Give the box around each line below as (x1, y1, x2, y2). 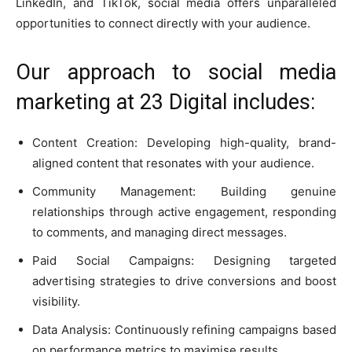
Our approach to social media (16, 59, 336, 85)
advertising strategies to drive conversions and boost (32, 273, 336, 288)
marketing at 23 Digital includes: (16, 89, 315, 115)
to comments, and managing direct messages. (32, 224, 287, 240)
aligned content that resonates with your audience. (32, 155, 314, 170)
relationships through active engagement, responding (32, 203, 336, 219)
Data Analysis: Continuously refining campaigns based (32, 321, 336, 337)
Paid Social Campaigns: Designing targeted (32, 252, 336, 268)
